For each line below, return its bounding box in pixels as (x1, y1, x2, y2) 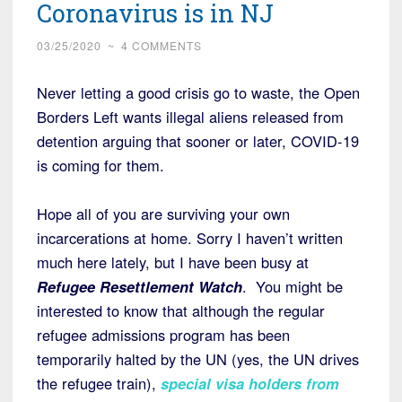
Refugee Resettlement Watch (37, 275, 242, 298)
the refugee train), (37, 372, 161, 395)
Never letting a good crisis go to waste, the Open (37, 82, 360, 104)
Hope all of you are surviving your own (37, 203, 290, 225)
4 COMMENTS (121, 38, 202, 54)
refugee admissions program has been (37, 324, 290, 346)
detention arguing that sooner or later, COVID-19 (37, 130, 359, 153)
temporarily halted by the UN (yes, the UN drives (37, 348, 359, 371)
